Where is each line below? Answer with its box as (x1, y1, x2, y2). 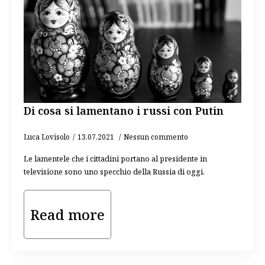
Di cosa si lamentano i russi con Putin (24, 104, 224, 118)
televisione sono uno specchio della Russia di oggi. (24, 166, 205, 177)
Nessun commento (124, 132, 188, 141)
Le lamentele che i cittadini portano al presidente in (24, 153, 207, 164)
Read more (30, 205, 105, 224)
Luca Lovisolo (24, 132, 70, 141)
